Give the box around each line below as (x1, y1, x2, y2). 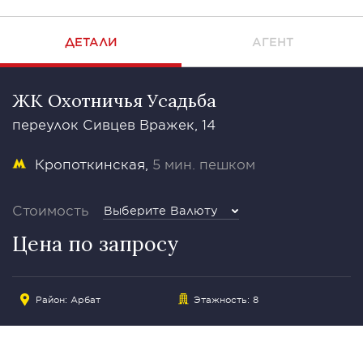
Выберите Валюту (104, 203, 218, 217)
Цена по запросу (12, 231, 178, 257)
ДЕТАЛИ (64, 35, 117, 49)
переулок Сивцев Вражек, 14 (12, 116, 216, 132)
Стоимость (12, 202, 89, 218)
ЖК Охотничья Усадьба (12, 89, 216, 112)
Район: (36, 293, 70, 305)
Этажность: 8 (193, 293, 258, 305)
